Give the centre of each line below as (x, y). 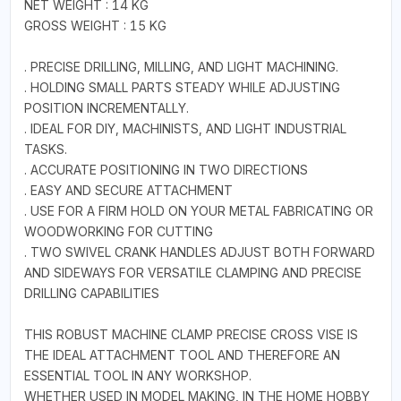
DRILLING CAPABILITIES (91, 293)
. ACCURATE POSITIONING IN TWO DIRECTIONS (166, 169)
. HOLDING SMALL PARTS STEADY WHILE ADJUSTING (182, 87)
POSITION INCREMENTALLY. (106, 107)
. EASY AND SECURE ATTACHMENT (128, 190)
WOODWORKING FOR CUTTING (118, 231)
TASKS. (45, 149)
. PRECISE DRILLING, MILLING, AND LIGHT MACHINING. (181, 66)
